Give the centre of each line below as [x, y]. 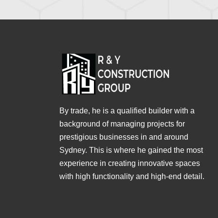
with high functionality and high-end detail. [132, 176]
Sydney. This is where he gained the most [131, 150]
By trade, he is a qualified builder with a [127, 110]
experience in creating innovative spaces [130, 163]
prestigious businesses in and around [124, 137]
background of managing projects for [122, 124]
